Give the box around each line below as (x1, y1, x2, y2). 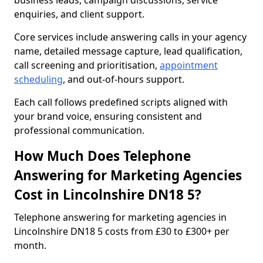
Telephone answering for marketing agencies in (14, 211, 227, 224)
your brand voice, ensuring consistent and (14, 110, 202, 123)
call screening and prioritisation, (14, 59, 160, 72)
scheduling (14, 73, 63, 86)
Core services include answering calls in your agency (14, 31, 247, 43)
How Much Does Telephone (14, 147, 191, 165)
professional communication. (14, 124, 144, 137)
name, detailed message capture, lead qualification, (14, 45, 242, 58)
